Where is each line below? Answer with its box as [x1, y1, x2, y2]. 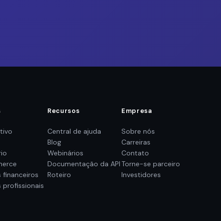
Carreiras [121, 138, 150, 147]
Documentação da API [47, 159, 120, 168]
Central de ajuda [47, 127, 101, 136]
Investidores [121, 170, 161, 179]
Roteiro [47, 170, 71, 179]
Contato [121, 148, 149, 157]
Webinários [47, 148, 83, 157]
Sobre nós [121, 127, 155, 136]
